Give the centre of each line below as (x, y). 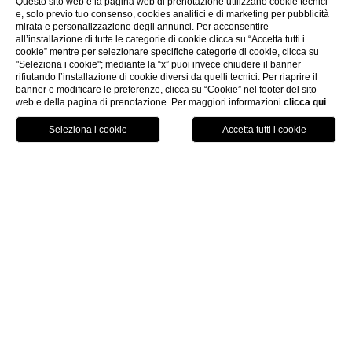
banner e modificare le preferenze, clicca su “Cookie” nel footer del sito (166, 90)
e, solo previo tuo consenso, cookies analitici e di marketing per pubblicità (172, 14)
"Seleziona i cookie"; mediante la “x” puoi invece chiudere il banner (158, 64)
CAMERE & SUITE (208, 217)
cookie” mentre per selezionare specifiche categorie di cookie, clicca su (167, 52)
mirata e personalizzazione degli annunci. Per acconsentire (142, 27)
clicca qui (305, 102)
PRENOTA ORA (176, 116)
